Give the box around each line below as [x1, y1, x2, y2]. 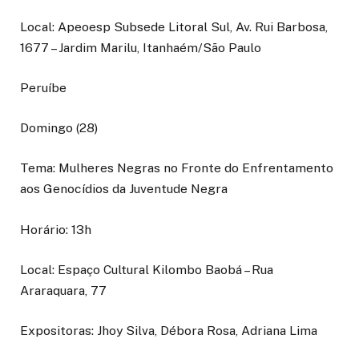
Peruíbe [20, 80, 67, 96]
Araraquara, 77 [20, 282, 110, 298]
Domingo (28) [20, 120, 98, 136]
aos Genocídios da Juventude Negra [20, 181, 231, 197]
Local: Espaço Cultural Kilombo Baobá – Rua [20, 261, 273, 277]
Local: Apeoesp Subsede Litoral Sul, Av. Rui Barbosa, [20, 18, 328, 34]
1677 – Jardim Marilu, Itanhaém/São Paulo [20, 39, 264, 55]
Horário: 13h [20, 221, 91, 237]
